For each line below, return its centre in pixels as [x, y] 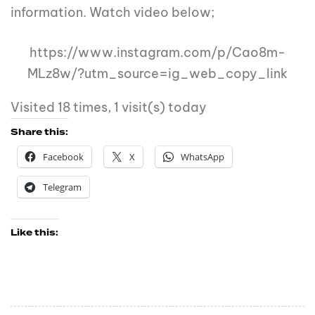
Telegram [62, 187]
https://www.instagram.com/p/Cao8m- [157, 53]
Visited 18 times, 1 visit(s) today [109, 108]
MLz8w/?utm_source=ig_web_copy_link [157, 74]
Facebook [63, 157]
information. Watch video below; [112, 13]
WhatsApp [202, 157]
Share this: [39, 133]
